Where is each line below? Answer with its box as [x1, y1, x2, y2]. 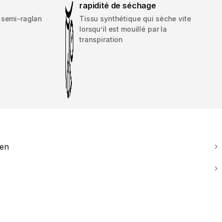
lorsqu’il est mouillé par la [79, 24, 167, 33]
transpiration [79, 35, 123, 44]
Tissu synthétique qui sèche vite [79, 14, 191, 23]
